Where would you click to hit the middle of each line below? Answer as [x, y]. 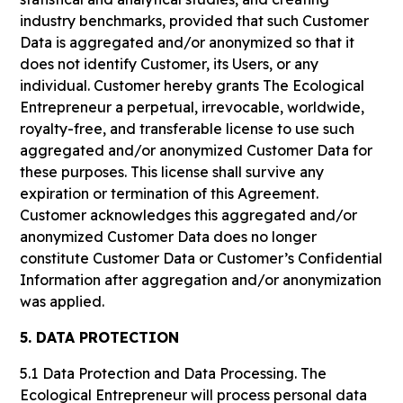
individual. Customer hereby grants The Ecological [193, 85]
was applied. [63, 301]
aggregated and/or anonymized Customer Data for [197, 150]
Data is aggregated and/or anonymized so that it [188, 42]
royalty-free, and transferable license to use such [188, 129]
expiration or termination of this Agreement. [170, 193]
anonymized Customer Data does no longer [169, 237]
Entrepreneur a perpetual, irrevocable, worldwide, [193, 107]
